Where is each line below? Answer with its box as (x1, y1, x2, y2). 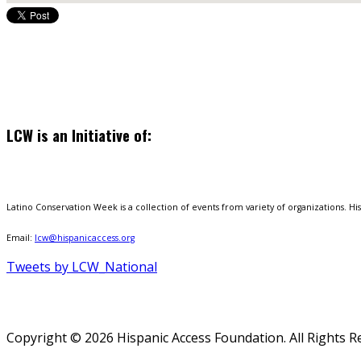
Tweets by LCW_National (6, 257, 157, 276)
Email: (6, 231, 35, 243)
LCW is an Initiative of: (6, 124, 151, 147)
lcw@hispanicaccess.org (35, 231, 135, 243)
